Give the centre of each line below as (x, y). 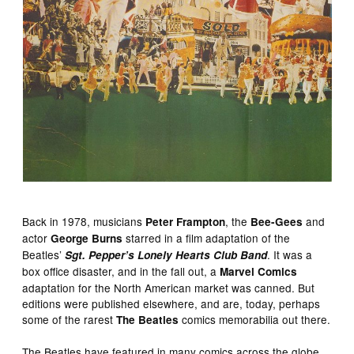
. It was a (290, 254)
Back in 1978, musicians (84, 221)
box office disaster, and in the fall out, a (121, 271)
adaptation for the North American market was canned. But (169, 287)
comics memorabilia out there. (255, 319)
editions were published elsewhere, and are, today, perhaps (171, 303)
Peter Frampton (186, 221)
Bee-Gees (277, 221)
